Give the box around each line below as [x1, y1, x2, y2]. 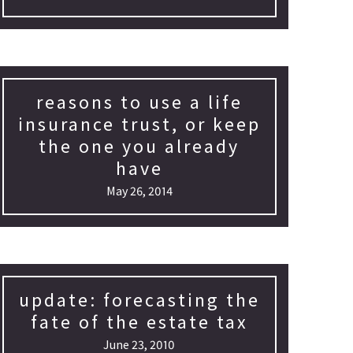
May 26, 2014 [106, 183, 173, 199]
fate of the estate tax [30, 310, 248, 334]
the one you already [39, 134, 240, 158]
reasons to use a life [35, 90, 243, 114]
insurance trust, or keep [17, 112, 261, 136]
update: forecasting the [18, 288, 260, 312]
